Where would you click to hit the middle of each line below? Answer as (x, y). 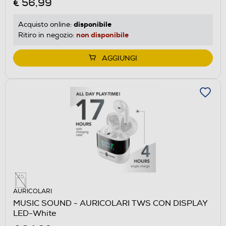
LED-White (35, 213)
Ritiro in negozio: (47, 35)
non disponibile (102, 35)
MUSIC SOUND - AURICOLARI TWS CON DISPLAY (110, 203)
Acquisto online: (46, 24)
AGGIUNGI (120, 58)
